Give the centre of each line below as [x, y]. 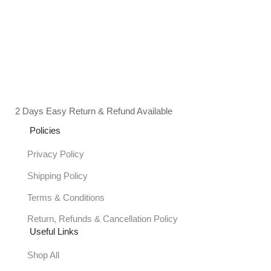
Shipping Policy [57, 176]
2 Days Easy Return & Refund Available [94, 112]
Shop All [43, 256]
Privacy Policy [55, 155]
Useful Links [54, 232]
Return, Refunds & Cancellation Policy [102, 219]
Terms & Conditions [66, 198]
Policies [45, 131]
